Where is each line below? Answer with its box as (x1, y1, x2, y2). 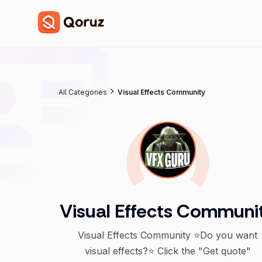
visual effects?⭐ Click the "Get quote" (84, 244, 251, 257)
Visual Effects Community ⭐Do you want (78, 229, 258, 241)
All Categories (58, 88, 107, 96)
